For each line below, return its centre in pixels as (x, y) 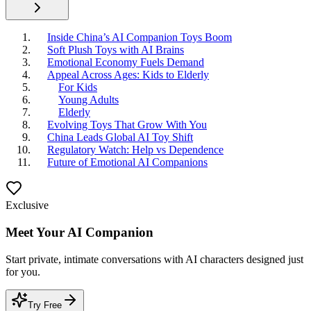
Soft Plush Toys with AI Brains (116, 50)
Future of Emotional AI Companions (127, 162)
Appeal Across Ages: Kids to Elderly (128, 75)
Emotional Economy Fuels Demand (126, 62)
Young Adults (89, 100)
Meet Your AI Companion (79, 233)
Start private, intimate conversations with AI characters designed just (154, 259)
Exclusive (27, 205)
